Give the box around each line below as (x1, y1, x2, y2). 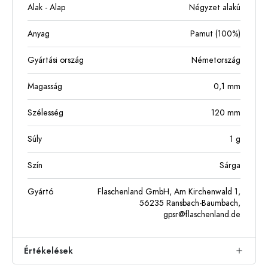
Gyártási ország (28, 54, 84, 66)
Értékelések (24, 245, 73, 257)
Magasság (28, 81, 62, 92)
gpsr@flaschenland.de (163, 209, 240, 220)
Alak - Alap (28, 2, 65, 13)
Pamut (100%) (190, 28, 240, 39)
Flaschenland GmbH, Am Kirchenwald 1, (98, 186, 240, 197)
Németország (191, 54, 240, 66)
